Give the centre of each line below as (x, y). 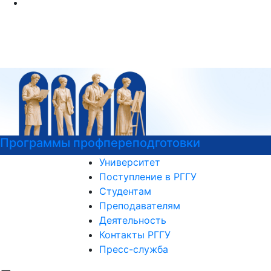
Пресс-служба (133, 249)
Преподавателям (139, 206)
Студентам (125, 191)
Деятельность (132, 220)
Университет (129, 162)
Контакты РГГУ (135, 235)
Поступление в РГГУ (148, 177)
